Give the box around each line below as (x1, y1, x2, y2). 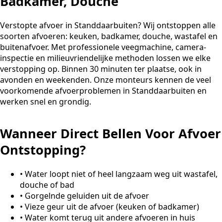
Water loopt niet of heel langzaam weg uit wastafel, (25, 168, 218, 180)
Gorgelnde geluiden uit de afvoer (25, 190, 149, 202)
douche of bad (20, 179, 74, 191)
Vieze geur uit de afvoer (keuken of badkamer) (25, 201, 199, 213)
